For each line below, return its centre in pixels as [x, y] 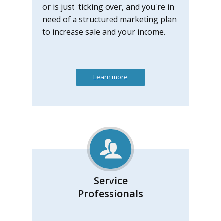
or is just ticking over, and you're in [108, 7]
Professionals [110, 194]
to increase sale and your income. [105, 32]
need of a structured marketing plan [110, 19]
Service [110, 180]
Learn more [110, 77]
